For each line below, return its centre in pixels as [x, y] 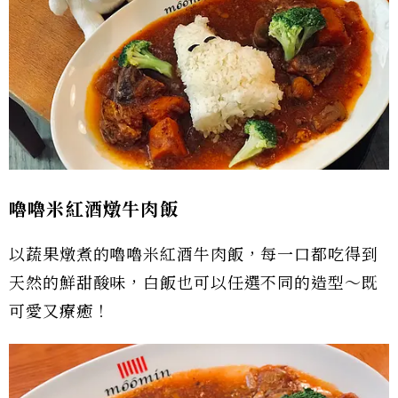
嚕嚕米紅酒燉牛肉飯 [94, 209]
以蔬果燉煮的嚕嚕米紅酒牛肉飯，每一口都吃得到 [194, 255]
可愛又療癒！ [60, 311]
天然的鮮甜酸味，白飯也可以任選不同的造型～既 [194, 283]
